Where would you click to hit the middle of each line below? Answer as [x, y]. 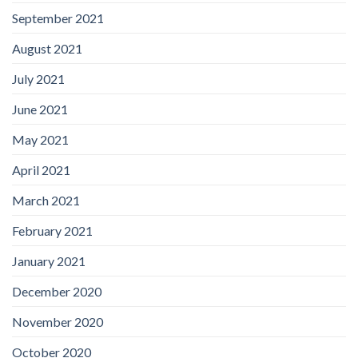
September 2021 [58, 18]
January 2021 [49, 261]
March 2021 [46, 201]
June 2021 [40, 109]
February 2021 [52, 231]
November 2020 [58, 322]
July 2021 [38, 79]
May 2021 [40, 140]
